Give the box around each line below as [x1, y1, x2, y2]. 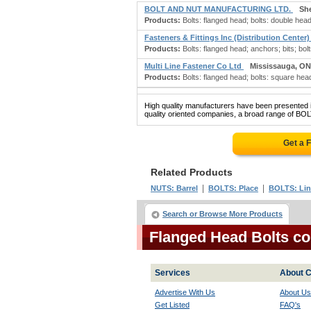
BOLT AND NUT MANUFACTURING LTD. [144, 5, 293, 13]
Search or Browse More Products [162, 210, 283, 218]
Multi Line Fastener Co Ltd [144, 62, 244, 70]
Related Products [151, 167, 233, 178]
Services [155, 268, 190, 278]
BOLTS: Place [208, 184, 258, 192]
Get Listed [155, 301, 190, 309]
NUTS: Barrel [151, 184, 198, 192]
